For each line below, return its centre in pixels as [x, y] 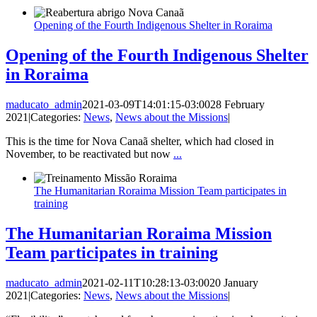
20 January [234, 282]
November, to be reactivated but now [90, 154]
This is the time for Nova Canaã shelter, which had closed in [140, 141]
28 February [237, 104]
